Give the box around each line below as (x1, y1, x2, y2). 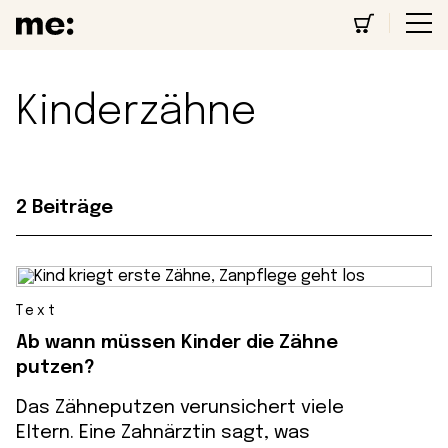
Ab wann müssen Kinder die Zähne (16, 333, 338, 352)
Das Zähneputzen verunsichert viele (16, 398, 344, 417)
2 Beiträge (16, 198, 113, 217)
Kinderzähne (16, 92, 257, 133)
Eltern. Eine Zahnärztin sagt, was (16, 423, 310, 442)
